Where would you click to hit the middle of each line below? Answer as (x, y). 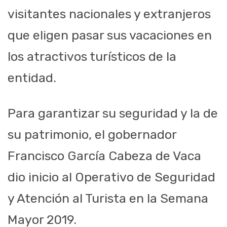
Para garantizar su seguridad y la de (113, 113)
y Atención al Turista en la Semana (108, 199)
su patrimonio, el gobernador (92, 135)
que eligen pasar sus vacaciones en (110, 35)
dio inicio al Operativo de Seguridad (111, 177)
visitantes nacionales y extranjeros (109, 14)
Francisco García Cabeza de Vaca (104, 156)
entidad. (32, 78)
